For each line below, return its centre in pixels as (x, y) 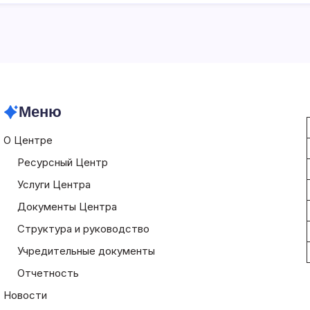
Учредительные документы (86, 251)
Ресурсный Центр (62, 163)
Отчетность (48, 273)
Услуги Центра (54, 185)
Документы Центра (67, 207)
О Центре (28, 140)
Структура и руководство (83, 229)
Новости (25, 295)
